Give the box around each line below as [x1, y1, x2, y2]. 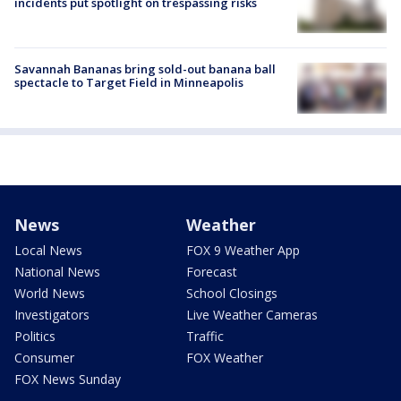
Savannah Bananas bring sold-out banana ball [14, 61, 276, 78]
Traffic [186, 327, 224, 345]
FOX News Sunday [14, 370, 121, 388]
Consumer [14, 348, 74, 366]
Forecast [186, 262, 237, 280]
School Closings [186, 284, 277, 302]
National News [14, 262, 100, 280]
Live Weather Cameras [186, 305, 318, 323]
